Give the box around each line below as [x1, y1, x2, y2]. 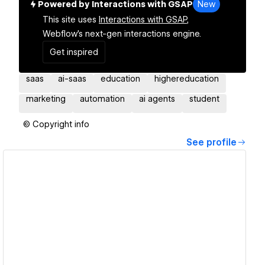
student [189, 94, 219, 104]
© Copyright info [23, 119, 89, 130]
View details [92, 225, 148, 237]
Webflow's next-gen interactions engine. [43, 29, 201, 39]
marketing [26, 94, 66, 104]
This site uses [43, 15, 96, 25]
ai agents [139, 94, 175, 104]
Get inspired [50, 47, 98, 57]
